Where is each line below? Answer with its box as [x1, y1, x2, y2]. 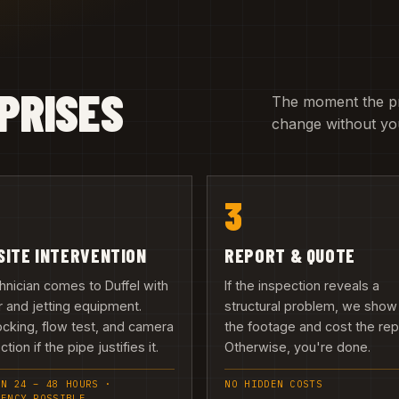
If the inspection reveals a [224, 278, 380, 294]
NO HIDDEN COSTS [224, 378, 323, 390]
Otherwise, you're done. [224, 339, 371, 355]
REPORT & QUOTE [224, 243, 355, 266]
